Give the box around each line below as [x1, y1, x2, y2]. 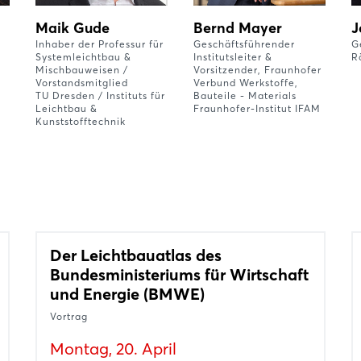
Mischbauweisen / [35, 64, 128, 77]
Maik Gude [35, 19, 110, 38]
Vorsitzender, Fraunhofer [193, 64, 322, 77]
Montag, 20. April [50, 338, 176, 359]
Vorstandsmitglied [35, 77, 128, 89]
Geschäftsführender [193, 38, 295, 51]
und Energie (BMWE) [50, 284, 205, 305]
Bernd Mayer [193, 19, 282, 38]
